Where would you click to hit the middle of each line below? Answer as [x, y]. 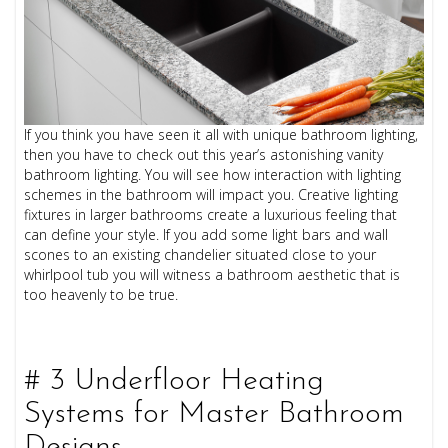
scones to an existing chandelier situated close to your [200, 254]
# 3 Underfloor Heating [174, 381]
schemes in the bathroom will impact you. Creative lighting [211, 194]
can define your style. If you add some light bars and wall [206, 234]
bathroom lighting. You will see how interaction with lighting [213, 174]
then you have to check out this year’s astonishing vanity [204, 154]
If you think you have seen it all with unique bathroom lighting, [221, 134]
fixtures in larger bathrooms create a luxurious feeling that [211, 214]
